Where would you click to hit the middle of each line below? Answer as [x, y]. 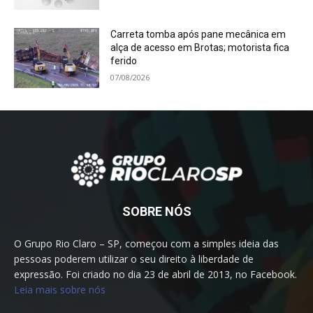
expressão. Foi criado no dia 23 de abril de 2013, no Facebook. [155, 275]
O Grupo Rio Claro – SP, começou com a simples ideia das [146, 244]
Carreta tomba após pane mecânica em [198, 35]
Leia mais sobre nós [60, 290]
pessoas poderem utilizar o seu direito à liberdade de [134, 259]
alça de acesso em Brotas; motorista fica [200, 48]
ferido [124, 61]
